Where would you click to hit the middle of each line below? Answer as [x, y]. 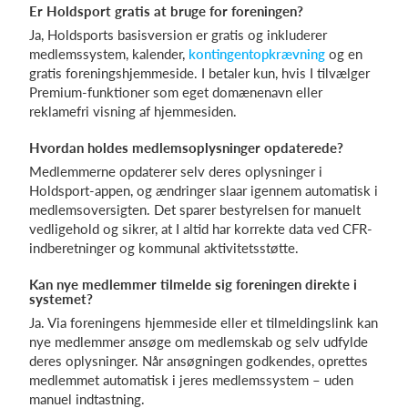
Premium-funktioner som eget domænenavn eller [176, 92]
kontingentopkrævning [257, 54]
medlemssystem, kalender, [109, 54]
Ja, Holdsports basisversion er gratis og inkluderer [178, 35]
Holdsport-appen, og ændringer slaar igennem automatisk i [204, 190]
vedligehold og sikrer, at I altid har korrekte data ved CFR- [201, 229]
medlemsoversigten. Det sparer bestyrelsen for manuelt [195, 209]
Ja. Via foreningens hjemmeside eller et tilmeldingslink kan [204, 322]
